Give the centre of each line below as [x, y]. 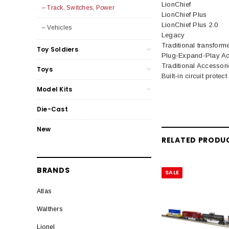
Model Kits [55, 89]
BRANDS [53, 170]
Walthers [50, 209]
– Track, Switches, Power [78, 7]
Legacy [173, 35]
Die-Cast [52, 109]
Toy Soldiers [58, 49]
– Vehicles [57, 27]
